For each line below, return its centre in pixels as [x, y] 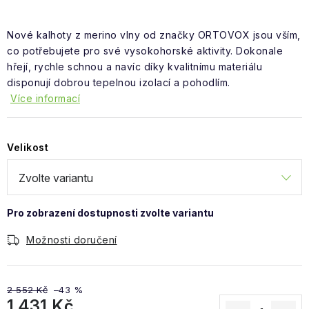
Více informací [45, 98]
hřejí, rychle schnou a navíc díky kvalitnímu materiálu [134, 67]
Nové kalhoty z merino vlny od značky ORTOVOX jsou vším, [154, 35]
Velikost [28, 147]
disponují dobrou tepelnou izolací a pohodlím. [120, 82]
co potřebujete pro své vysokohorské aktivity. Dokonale [145, 51]
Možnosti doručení [72, 240]
